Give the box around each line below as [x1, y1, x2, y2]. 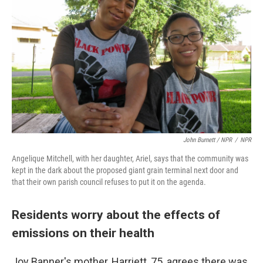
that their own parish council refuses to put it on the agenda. [12, 177, 206, 187]
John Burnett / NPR [183, 136, 232, 144]
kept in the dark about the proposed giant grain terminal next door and [12, 166, 238, 176]
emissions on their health [12, 225, 154, 241]
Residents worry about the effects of [12, 207, 220, 222]
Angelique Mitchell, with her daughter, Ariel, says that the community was [12, 154, 248, 164]
